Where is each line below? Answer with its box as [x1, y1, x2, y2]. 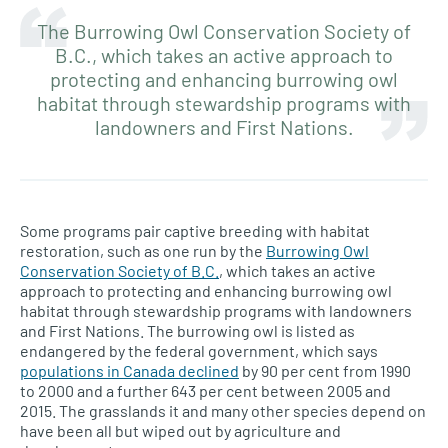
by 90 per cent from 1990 [239, 360, 411, 380]
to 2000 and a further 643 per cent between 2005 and [20, 380, 391, 400]
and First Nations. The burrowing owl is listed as [20, 320, 355, 340]
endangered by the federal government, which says [20, 340, 378, 360]
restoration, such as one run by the [20, 240, 266, 260]
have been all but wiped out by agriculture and [20, 420, 341, 440]
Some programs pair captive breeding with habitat [20, 220, 370, 240]
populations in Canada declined [20, 360, 239, 380]
